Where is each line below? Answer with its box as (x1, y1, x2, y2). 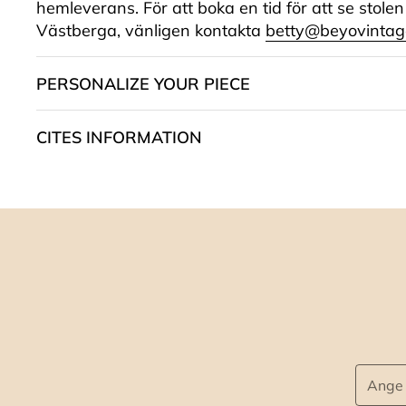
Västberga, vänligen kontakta (36, 20, 266, 42)
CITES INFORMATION (36, 126, 202, 148)
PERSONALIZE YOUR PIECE (36, 72, 250, 94)
